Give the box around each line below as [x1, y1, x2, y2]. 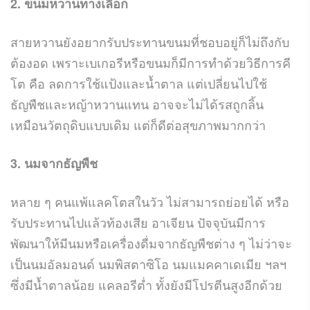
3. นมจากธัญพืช [10, 154, 98, 172]
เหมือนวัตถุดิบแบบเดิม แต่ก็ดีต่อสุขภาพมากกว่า [10, 115, 266, 134]
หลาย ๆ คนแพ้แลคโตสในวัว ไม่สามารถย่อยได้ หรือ [10, 192, 289, 210]
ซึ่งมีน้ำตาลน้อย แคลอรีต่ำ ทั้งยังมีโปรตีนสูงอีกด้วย [10, 275, 282, 293]
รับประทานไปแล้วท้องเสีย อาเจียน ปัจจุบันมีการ [10, 212, 266, 231]
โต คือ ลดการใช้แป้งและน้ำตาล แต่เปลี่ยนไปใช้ [10, 73, 267, 92]
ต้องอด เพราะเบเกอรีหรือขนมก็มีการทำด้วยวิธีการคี [10, 53, 291, 71]
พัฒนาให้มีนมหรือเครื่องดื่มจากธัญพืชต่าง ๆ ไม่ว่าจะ [10, 233, 292, 252]
